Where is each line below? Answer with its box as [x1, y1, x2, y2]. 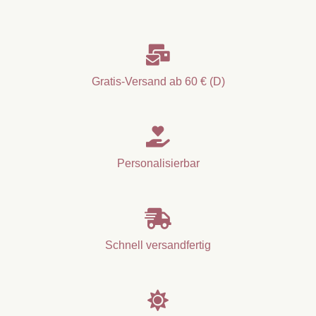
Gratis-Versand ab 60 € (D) [91, 75, 225, 87]
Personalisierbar [116, 157, 200, 169]
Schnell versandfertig [105, 238, 211, 251]
